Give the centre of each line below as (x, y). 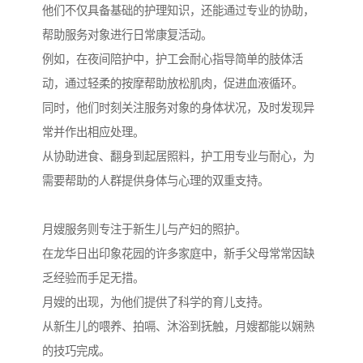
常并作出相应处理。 (93, 132)
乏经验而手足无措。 (93, 278)
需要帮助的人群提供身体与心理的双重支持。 (156, 181)
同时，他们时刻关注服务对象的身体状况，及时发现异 (178, 108)
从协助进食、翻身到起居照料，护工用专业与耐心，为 (178, 157)
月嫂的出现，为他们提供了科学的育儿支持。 (156, 303)
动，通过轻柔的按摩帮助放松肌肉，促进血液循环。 (173, 84)
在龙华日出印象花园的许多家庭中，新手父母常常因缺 (178, 254)
